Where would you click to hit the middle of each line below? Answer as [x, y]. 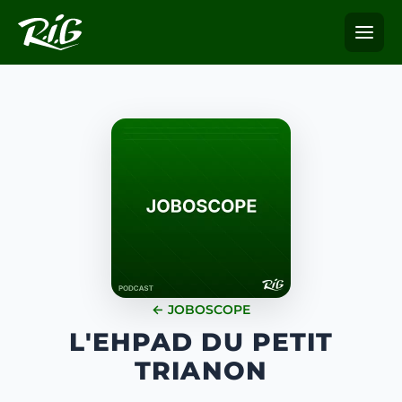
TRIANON [201, 371]
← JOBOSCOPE [201, 310]
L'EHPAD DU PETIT [201, 342]
